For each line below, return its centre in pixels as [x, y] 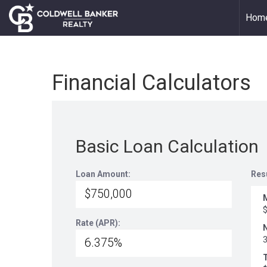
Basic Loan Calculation [167, 146]
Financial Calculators [151, 83]
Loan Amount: [103, 174]
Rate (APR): [98, 223]
